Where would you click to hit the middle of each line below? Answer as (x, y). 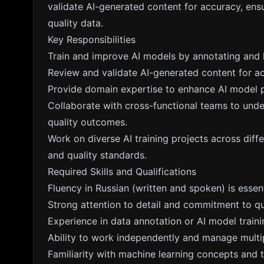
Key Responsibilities (92, 39)
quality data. (75, 23)
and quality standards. (97, 155)
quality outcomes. (88, 122)
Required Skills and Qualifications (122, 171)
